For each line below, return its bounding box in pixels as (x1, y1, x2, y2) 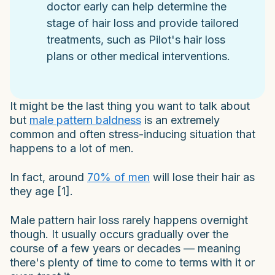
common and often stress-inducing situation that (10, 127, 255, 141)
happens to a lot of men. (10, 141, 134, 155)
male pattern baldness (29, 113, 141, 126)
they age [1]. (10, 184, 73, 198)
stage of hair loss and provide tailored (47, 16, 239, 29)
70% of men (87, 170, 150, 184)
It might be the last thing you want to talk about (10, 99, 250, 112)
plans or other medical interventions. (47, 49, 230, 63)
